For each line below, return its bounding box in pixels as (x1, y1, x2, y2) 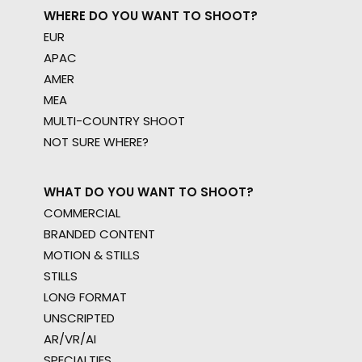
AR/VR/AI (44, 330, 96, 347)
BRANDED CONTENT (44, 225, 155, 242)
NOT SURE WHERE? (44, 133, 149, 150)
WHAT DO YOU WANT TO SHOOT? (44, 183, 254, 200)
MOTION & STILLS (44, 246, 140, 263)
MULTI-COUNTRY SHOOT (44, 112, 185, 129)
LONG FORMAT (44, 288, 127, 305)
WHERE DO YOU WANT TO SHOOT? (44, 7, 258, 24)
